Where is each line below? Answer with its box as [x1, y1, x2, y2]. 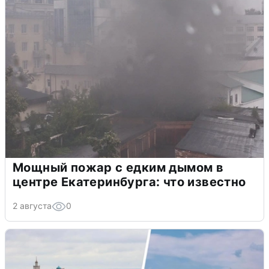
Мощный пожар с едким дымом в [13, 160, 224, 175]
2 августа [13, 200, 52, 211]
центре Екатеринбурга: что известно [13, 174, 246, 189]
